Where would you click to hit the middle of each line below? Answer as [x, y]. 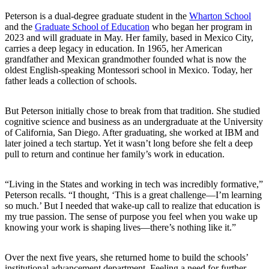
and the [20, 27]
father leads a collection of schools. [71, 81]
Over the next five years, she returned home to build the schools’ [126, 258]
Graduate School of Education [92, 27]
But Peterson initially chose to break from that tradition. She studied [132, 111]
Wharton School [220, 16]
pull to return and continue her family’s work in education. [115, 154]
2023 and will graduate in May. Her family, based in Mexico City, [129, 38]
